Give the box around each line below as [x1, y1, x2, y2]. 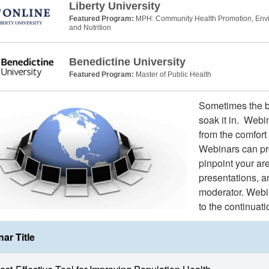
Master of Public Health [135, 70, 211, 79]
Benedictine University [68, 55, 186, 68]
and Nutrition [68, 23, 111, 32]
